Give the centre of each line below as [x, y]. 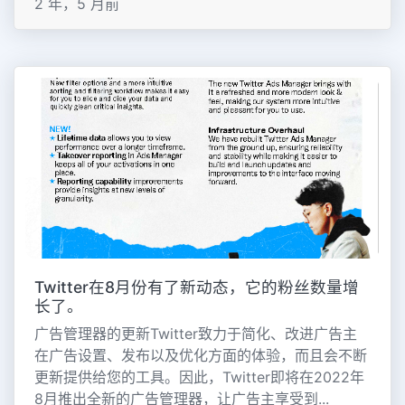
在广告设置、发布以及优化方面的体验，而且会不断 [200, 356]
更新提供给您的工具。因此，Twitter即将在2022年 [199, 377]
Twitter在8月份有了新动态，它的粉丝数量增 [196, 287]
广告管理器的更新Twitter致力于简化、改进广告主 [195, 334]
